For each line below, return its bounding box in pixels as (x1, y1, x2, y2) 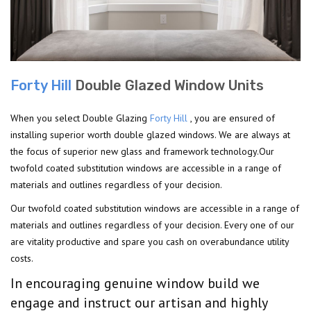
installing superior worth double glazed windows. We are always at (10, 128, 290, 141)
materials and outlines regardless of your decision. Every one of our (10, 218, 294, 231)
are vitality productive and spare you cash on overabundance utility (10, 235, 289, 248)
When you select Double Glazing (10, 111, 150, 124)
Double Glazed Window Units (72, 76, 264, 94)
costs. (10, 251, 33, 264)
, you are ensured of (187, 111, 275, 124)
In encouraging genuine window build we (10, 274, 260, 292)
